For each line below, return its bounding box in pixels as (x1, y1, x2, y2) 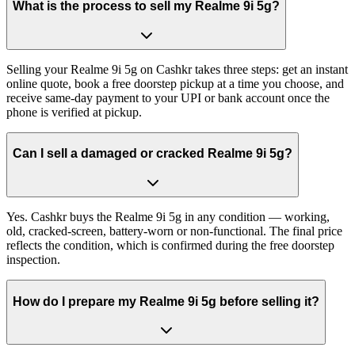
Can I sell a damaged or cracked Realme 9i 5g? (13, 147, 292, 161)
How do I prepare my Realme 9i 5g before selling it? (13, 294, 319, 308)
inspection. (6, 252, 60, 266)
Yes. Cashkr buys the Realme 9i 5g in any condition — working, (6, 209, 330, 223)
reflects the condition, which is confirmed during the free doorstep (6, 238, 334, 252)
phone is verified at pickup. (6, 105, 142, 119)
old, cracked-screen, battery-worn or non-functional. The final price (6, 223, 342, 238)
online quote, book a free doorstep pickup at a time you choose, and (6, 76, 344, 90)
